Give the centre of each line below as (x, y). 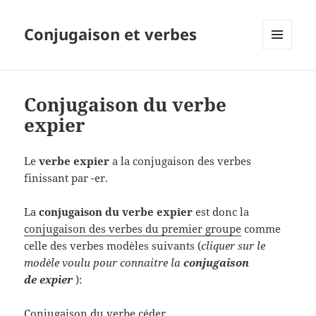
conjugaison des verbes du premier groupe (133, 229)
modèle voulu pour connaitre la (104, 263)
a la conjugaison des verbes (181, 161)
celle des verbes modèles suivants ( (113, 246)
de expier (49, 280)
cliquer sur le (233, 246)
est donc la (223, 212)
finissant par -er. (66, 178)
